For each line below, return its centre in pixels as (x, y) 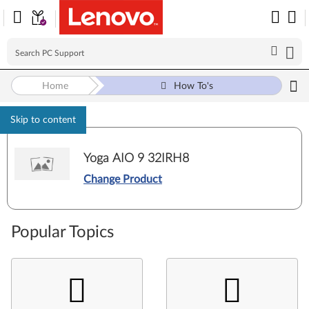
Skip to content (43, 120)
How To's (193, 86)
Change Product (123, 179)
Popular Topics (62, 232)
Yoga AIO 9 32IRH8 (136, 158)
